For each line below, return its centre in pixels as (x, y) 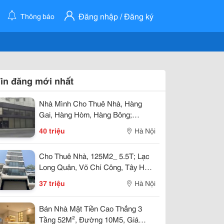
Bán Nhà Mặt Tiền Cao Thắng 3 (90, 208)
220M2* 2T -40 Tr (67, 125)
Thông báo (36, 16)
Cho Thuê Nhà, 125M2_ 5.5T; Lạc (94, 155)
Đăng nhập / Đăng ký (116, 16)
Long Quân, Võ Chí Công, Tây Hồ (94, 166)
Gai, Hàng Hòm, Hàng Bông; (85, 114)
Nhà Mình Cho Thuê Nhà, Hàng (90, 103)
